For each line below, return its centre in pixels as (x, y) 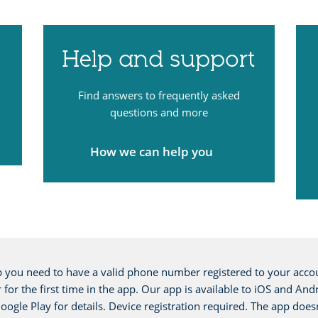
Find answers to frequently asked (159, 95)
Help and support (159, 59)
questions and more (159, 112)
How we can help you (152, 151)
